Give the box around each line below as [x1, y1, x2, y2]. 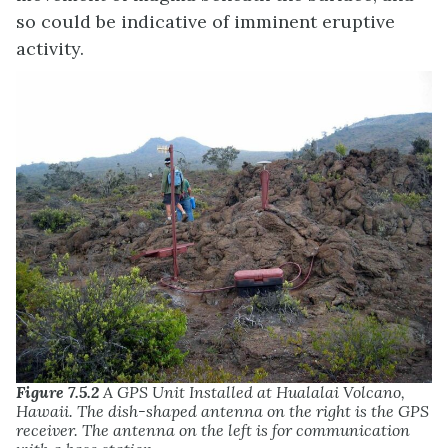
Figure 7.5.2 [16, 382, 99, 402]
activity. [16, 37, 84, 60]
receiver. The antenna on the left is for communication [16, 420, 410, 440]
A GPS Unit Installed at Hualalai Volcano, [99, 382, 405, 402]
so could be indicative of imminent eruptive [16, 10, 395, 33]
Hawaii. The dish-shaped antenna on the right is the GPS [16, 401, 429, 421]
